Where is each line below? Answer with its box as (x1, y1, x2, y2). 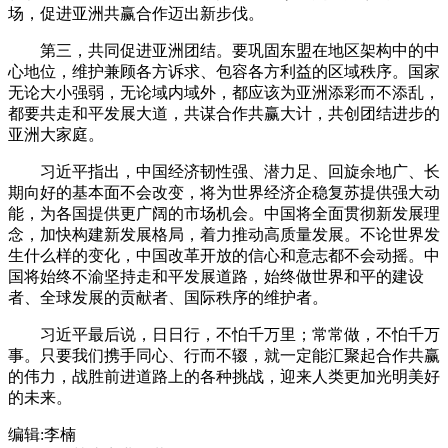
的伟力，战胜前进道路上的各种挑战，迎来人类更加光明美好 (8, 367, 440, 385)
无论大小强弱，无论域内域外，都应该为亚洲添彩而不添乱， (8, 83, 440, 101)
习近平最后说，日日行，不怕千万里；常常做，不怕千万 (8, 325, 440, 343)
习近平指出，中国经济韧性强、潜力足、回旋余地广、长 (8, 162, 440, 180)
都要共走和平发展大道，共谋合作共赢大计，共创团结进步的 (8, 104, 440, 122)
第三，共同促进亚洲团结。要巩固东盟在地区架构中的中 (8, 41, 440, 59)
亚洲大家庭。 (8, 125, 104, 143)
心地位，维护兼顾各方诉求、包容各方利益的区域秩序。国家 (8, 62, 440, 80)
